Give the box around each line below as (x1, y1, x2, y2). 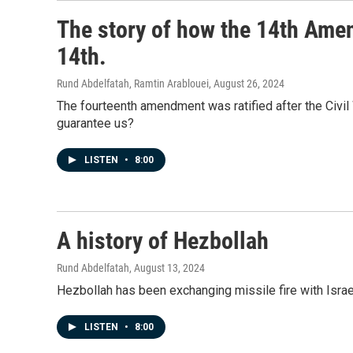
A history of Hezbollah (57, 227, 269, 255)
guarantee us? (57, 116, 134, 131)
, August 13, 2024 (129, 262, 205, 274)
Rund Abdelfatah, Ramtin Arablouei (57, 77, 209, 90)
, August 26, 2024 (209, 77, 284, 90)
